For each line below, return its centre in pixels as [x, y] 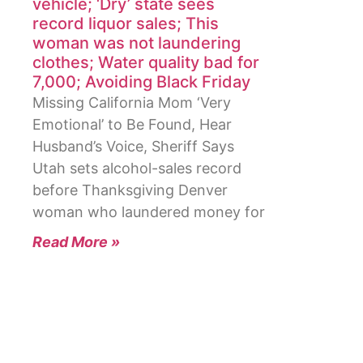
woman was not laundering [137, 43]
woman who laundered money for [149, 212]
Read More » [76, 242]
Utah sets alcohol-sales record [137, 169]
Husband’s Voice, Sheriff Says [133, 147]
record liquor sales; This [126, 24]
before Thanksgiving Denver [130, 190]
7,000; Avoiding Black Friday [141, 82]
